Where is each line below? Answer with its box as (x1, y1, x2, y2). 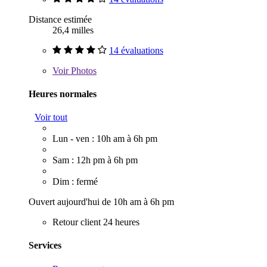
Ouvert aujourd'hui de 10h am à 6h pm (29, 197, 174, 207)
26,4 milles (52, 24, 94, 35)
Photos (69, 65, 97, 76)
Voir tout (35, 112, 67, 123)
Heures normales (29, 88, 97, 99)
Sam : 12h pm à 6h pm (52, 155, 138, 166)
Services (29, 240, 61, 251)
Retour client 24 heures (52, 217, 139, 228)
